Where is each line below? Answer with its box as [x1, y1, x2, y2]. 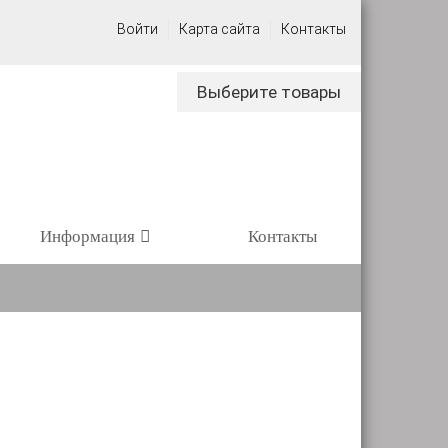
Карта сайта [179, 21, 260, 37]
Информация [40, 227, 135, 246]
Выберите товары [197, 82, 341, 102]
